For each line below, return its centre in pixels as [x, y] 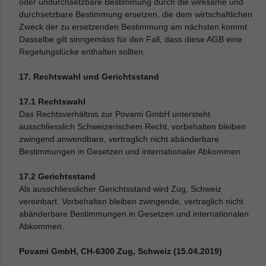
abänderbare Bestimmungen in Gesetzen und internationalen [134, 214]
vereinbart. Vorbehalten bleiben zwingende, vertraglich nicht [132, 201]
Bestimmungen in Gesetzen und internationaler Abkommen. [131, 151]
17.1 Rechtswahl [53, 102]
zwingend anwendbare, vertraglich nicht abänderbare [119, 139]
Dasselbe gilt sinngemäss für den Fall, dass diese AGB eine [131, 39]
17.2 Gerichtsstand [58, 176]
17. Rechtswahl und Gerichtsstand [89, 77]
